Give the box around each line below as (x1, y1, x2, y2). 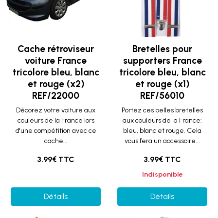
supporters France (123, 55, 202, 66)
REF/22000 (32, 90, 79, 101)
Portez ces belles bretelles (122, 106, 203, 114)
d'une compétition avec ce (15, 127, 96, 135)
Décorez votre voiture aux (16, 106, 95, 114)
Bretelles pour (132, 43, 192, 54)
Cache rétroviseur (18, 43, 94, 54)
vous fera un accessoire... (125, 137, 200, 145)
